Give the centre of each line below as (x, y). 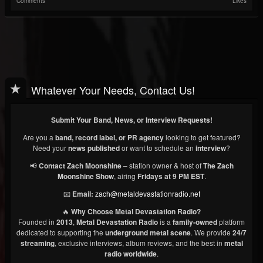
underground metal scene (148, 233)
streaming (37, 243)
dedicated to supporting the (61, 232)
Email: (82, 194)
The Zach (218, 166)
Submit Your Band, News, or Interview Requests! (131, 120)
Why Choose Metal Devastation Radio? (136, 212)
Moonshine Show (85, 176)
